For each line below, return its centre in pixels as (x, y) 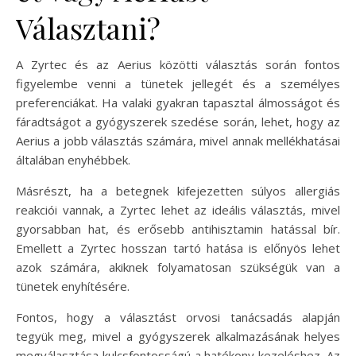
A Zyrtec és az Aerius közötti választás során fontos (178, 64)
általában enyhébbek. (73, 159)
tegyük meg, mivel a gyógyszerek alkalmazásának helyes (178, 336)
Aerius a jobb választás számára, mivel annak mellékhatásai (178, 140)
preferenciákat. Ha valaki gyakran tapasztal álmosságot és (178, 102)
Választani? (88, 27)
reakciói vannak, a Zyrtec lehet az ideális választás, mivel (178, 209)
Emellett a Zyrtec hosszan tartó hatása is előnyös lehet (178, 248)
